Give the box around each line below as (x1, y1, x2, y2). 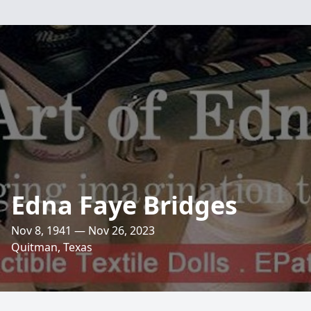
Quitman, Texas (11, 239, 92, 255)
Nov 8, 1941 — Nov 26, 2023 (11, 223, 155, 238)
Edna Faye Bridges (11, 188, 237, 222)
